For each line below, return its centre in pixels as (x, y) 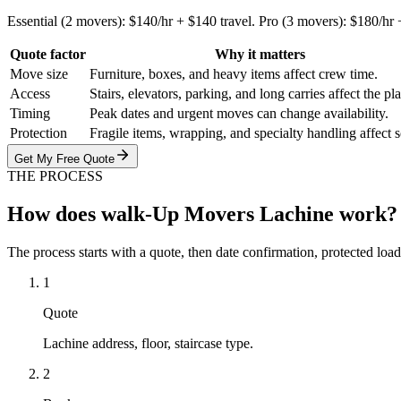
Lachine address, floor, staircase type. (148, 343)
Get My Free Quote (64, 159)
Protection (38, 133)
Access (30, 94)
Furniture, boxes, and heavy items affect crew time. (234, 74)
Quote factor (48, 55)
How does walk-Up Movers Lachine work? (202, 213)
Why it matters (260, 55)
